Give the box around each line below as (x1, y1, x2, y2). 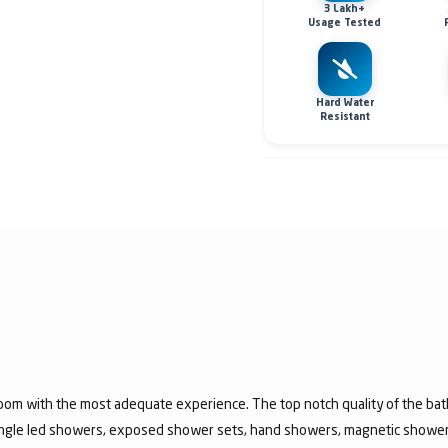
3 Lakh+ (324, 3, 366, 14)
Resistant (319, 111, 370, 122)
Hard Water (315, 97, 374, 108)
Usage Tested (308, 17, 382, 28)
